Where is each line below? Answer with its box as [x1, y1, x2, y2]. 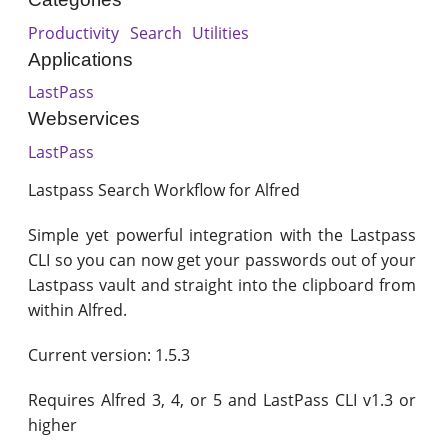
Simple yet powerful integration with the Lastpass [28, 223, 416, 246]
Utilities [192, 21, 250, 44]
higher [28, 413, 78, 436]
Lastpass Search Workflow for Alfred [28, 178, 301, 201]
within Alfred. [28, 298, 128, 321]
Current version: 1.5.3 [28, 343, 191, 366]
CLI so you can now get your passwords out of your [28, 248, 416, 271]
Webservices [28, 108, 141, 130]
